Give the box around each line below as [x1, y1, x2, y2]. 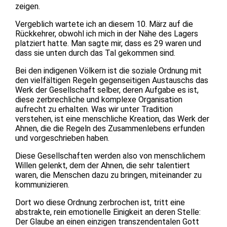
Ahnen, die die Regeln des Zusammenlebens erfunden [15, 123, 205, 133]
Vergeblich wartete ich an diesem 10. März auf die [15, 19, 193, 29]
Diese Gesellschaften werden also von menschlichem [15, 150, 205, 161]
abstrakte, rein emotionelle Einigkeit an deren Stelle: [15, 207, 201, 217]
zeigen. [15, 1, 40, 11]
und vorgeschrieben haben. [15, 133, 109, 143]
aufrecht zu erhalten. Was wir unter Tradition [15, 104, 173, 114]
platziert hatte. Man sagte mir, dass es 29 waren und [15, 38, 201, 48]
